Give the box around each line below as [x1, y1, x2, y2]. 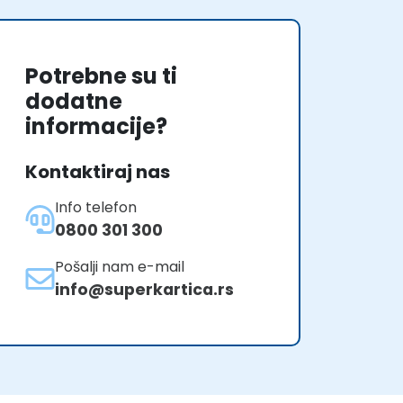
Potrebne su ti [25, 60, 177, 91]
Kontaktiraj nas [25, 158, 170, 184]
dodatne [25, 85, 122, 116]
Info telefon [55, 196, 137, 218]
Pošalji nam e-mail [55, 255, 184, 277]
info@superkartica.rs [55, 278, 234, 300]
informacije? [25, 111, 167, 141]
